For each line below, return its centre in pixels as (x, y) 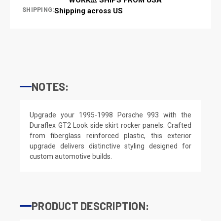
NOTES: (50, 86)
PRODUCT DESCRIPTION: (90, 205)
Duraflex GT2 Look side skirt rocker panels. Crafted (110, 125)
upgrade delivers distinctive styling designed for (110, 146)
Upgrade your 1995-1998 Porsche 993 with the (110, 115)
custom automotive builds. (71, 156)
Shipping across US (89, 11)
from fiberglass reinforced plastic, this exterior (110, 135)
